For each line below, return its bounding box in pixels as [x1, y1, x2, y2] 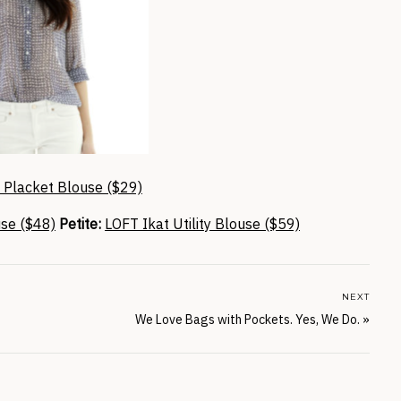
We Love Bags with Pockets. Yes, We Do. [135, 311, 360, 328]
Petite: [59, 215, 101, 234]
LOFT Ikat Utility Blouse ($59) [105, 215, 300, 234]
